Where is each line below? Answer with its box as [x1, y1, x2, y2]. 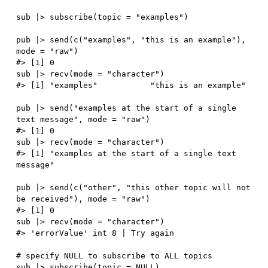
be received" [16, 194, 74, 204]
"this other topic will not [126, 183, 251, 193]
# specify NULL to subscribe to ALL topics [16, 251, 213, 261]
